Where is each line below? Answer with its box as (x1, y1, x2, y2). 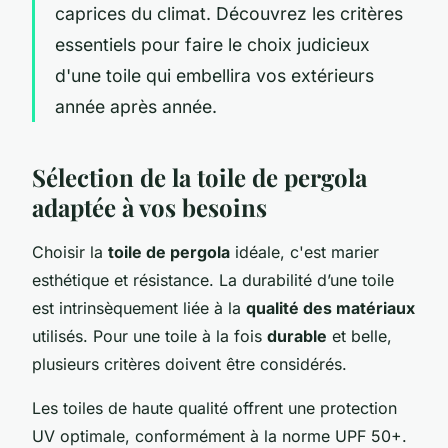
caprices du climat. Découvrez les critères (55, 2, 403, 24)
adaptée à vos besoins (32, 190, 267, 223)
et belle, (327, 325, 392, 346)
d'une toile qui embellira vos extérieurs (55, 64, 374, 86)
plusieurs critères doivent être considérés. (32, 353, 347, 374)
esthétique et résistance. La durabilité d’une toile (32, 269, 394, 290)
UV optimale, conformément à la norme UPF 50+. (32, 425, 407, 446)
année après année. (55, 95, 217, 117)
